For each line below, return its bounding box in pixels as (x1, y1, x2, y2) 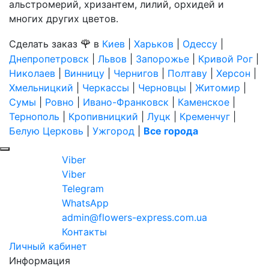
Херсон (216, 67, 250, 79)
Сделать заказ (9, 38, 80, 50)
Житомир (195, 82, 240, 94)
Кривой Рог (198, 53, 253, 65)
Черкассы (82, 82, 129, 94)
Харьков (134, 38, 174, 50)
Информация (9, 255, 70, 267)
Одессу (183, 38, 217, 50)
